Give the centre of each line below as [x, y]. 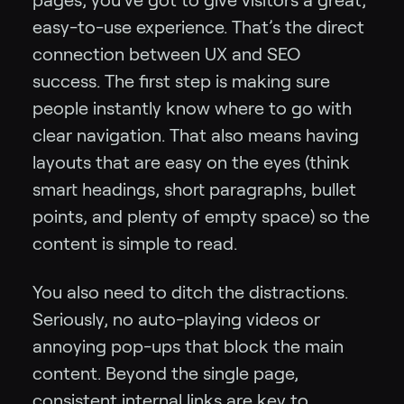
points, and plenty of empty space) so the [201, 216]
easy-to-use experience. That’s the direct [198, 27]
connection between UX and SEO [166, 54]
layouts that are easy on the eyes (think [191, 162]
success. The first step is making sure [181, 81]
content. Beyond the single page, [165, 373]
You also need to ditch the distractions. [190, 292]
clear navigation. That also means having [196, 135]
